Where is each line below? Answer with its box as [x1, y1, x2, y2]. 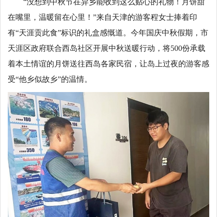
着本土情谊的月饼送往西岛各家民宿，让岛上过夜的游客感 [8, 60, 209, 68]
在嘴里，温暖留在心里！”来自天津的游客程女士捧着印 [8, 13, 197, 21]
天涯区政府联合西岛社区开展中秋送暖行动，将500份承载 [8, 44, 205, 52]
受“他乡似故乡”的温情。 [8, 75, 92, 83]
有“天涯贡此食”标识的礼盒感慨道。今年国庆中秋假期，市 [8, 29, 208, 37]
